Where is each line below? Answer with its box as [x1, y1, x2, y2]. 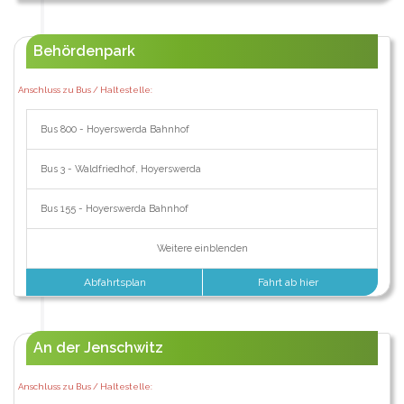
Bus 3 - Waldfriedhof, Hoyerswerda [40, 162, 201, 175]
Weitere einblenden [156, 242, 248, 254]
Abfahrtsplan [81, 275, 147, 289]
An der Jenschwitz [32, 338, 163, 356]
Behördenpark [32, 42, 135, 60]
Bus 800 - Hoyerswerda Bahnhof [40, 123, 189, 135]
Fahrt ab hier [258, 275, 322, 289]
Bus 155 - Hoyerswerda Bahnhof [40, 202, 188, 215]
